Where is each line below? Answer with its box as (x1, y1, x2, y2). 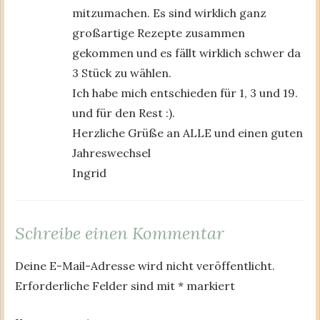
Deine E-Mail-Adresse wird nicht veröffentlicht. (15, 258, 275, 273)
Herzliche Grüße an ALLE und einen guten (72, 125, 303, 140)
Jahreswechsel (72, 145, 151, 160)
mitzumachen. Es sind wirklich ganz (72, 5, 266, 20)
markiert (184, 278, 235, 293)
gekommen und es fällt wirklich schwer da (72, 45, 301, 60)
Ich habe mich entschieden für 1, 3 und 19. (72, 85, 298, 100)
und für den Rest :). (72, 105, 175, 120)
